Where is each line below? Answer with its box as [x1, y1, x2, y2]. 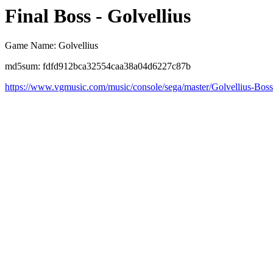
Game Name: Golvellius [5, 40, 98, 51]
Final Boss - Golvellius [5, 5, 191, 27]
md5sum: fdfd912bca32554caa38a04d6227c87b [5, 61, 191, 72]
